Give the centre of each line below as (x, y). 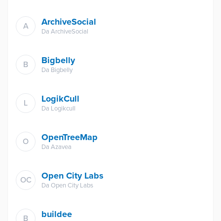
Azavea (61, 147)
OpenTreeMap (70, 137)
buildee (57, 214)
